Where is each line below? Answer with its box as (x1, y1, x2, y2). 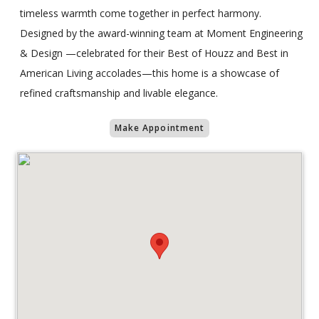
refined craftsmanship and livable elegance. (20, 86, 218, 100)
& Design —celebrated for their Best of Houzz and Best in (20, 46, 288, 61)
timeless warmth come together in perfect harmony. (20, 6, 261, 21)
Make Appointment (114, 122, 205, 135)
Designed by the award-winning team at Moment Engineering (20, 26, 303, 41)
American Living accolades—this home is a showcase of (20, 66, 279, 80)
